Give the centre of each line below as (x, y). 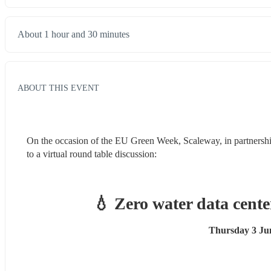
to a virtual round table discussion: (92, 154)
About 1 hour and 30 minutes (73, 34)
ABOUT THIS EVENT (58, 87)
